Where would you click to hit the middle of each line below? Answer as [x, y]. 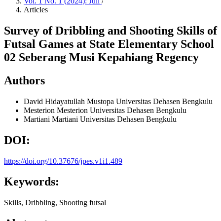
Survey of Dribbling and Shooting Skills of [110, 30]
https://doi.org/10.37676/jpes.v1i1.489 [63, 161]
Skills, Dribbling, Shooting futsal [55, 203]
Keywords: [32, 182]
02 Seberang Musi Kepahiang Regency [101, 57]
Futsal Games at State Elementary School [109, 44]
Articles [36, 10]
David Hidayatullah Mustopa [70, 101]
